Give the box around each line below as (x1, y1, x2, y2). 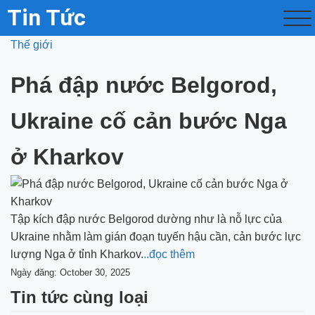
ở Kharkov (11, 144, 124, 169)
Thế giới (11, 39, 53, 51)
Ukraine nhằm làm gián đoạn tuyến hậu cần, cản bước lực (11, 231, 301, 243)
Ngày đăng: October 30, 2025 (11, 267, 130, 278)
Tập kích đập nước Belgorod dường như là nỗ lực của (11, 213, 282, 225)
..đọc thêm (143, 248, 195, 260)
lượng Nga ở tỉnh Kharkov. (11, 248, 143, 260)
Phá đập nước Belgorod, (11, 72, 277, 98)
